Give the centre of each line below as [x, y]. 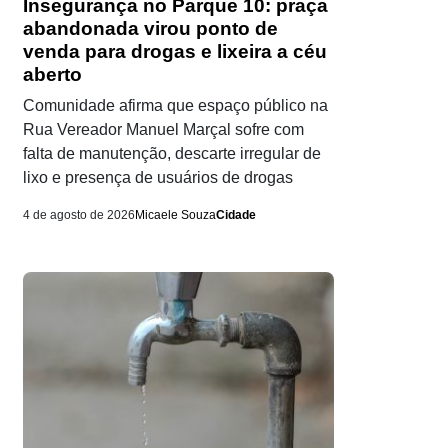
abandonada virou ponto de [150, 29]
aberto [52, 75]
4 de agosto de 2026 [79, 215]
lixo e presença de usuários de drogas [158, 178]
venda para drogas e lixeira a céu [175, 52]
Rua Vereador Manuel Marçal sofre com [163, 130]
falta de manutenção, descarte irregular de [172, 154]
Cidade [236, 215]
